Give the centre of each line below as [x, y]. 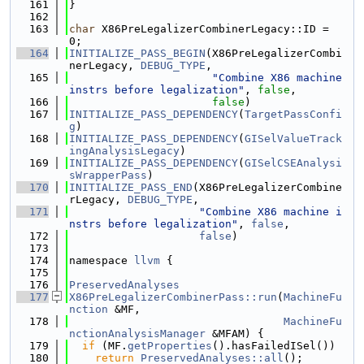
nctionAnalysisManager [137, 334]
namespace [102, 260]
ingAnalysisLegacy [124, 151]
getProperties [170, 346]
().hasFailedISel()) [274, 346]
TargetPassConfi [293, 114]
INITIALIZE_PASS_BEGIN [137, 53]
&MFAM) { [235, 334]
